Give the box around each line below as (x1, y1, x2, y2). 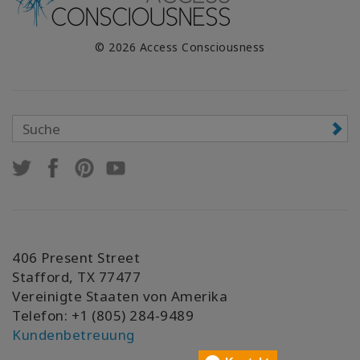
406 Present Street (12, 248, 140, 268)
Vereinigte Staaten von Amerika (12, 287, 227, 306)
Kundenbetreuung (12, 325, 135, 345)
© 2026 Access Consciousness (95, 39, 265, 55)
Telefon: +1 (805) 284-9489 (12, 306, 194, 325)
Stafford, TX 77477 (12, 268, 141, 287)
